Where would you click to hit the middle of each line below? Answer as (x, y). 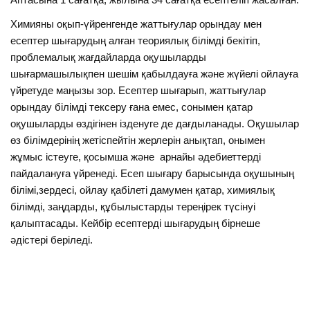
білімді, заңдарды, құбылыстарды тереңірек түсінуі (133, 207)
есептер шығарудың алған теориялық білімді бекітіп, (136, 41)
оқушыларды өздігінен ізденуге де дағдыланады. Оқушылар (155, 124)
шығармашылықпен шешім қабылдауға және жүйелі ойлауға (155, 74)
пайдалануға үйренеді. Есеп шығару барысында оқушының (153, 174)
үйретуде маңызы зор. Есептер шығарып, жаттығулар (138, 91)
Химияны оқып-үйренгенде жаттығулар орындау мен (136, 24)
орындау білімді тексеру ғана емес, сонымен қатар (132, 107)
